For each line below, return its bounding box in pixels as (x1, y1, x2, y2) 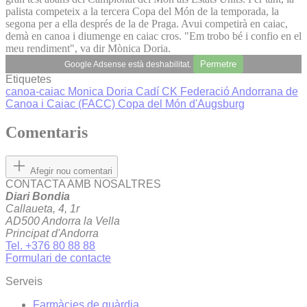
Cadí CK (136, 85, 180, 97)
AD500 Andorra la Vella (5, 215, 120, 228)
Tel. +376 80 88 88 (5, 240, 95, 252)
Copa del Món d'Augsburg (118, 97, 245, 110)
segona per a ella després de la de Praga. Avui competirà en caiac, (5, 17, 288, 29)
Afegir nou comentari (30, 166, 112, 177)
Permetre (199, 58, 236, 69)
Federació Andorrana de (180, 85, 298, 97)
